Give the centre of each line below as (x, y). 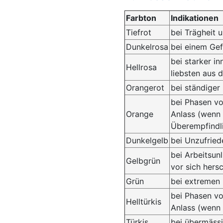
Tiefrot (139, 32)
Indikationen (195, 18)
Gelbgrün (143, 161)
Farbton (141, 18)
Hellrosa (141, 67)
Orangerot (145, 88)
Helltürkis (144, 202)
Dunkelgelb (147, 140)
